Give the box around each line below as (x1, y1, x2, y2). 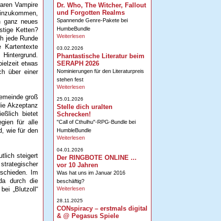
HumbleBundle (56, 127, 91, 133)
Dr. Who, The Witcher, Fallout (56, 1, 146, 9)
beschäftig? (56, 178, 84, 184)
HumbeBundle (56, 25, 90, 32)
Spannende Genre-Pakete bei (56, 17, 128, 23)
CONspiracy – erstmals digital (56, 204, 147, 212)
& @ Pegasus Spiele (56, 212, 119, 220)
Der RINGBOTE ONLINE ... (56, 153, 137, 161)
